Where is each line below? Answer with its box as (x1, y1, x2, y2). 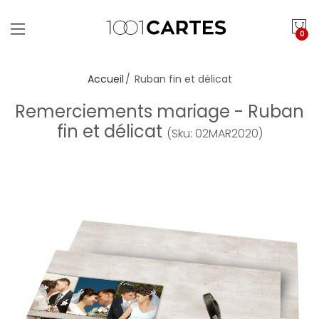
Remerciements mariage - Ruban (15, 100, 304, 123)
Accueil (87, 72, 124, 86)
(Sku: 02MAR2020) (166, 125, 263, 142)
